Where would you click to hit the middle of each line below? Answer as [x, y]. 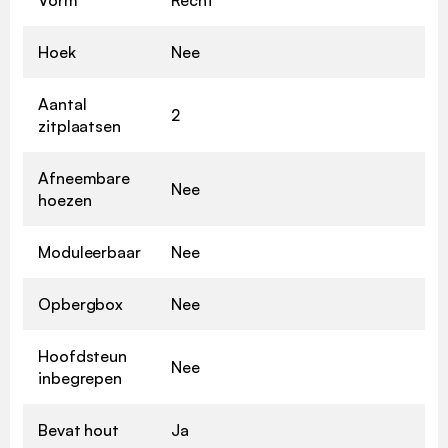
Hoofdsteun [83, 355]
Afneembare [84, 177]
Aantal [62, 103]
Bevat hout [78, 429]
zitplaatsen [79, 125]
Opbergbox [81, 303]
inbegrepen [80, 377]
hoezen [65, 199]
